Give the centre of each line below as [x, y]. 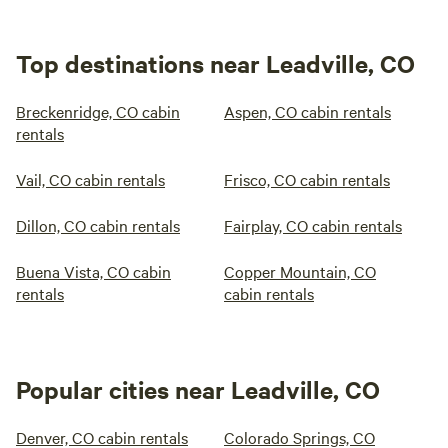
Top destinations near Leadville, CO [215, 63]
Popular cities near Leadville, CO [198, 389]
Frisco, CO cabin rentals [307, 179]
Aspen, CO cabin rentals [307, 111]
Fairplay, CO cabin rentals [313, 225]
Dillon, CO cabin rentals [98, 225]
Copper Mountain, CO [300, 271]
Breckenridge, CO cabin [98, 111]
